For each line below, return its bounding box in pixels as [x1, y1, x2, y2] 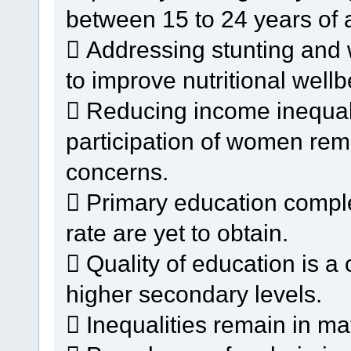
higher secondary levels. [65, 280, 322, 307]
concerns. [65, 157, 168, 185]
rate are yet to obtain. [65, 219, 288, 246]
